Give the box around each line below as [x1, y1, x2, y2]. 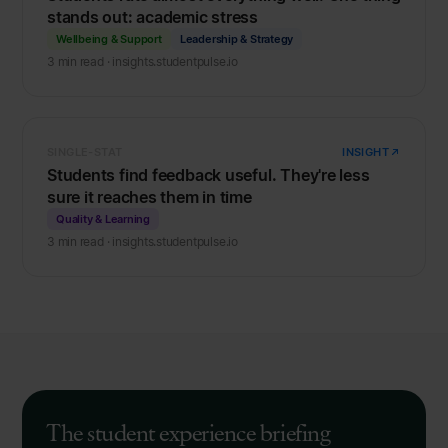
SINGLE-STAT [47, 145, 123, 159]
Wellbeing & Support [56, 32, 162, 46]
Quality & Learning [56, 212, 151, 226]
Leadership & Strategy [179, 32, 294, 46]
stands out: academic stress [47, 7, 259, 27]
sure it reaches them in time [47, 187, 252, 207]
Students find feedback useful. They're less [47, 165, 370, 185]
